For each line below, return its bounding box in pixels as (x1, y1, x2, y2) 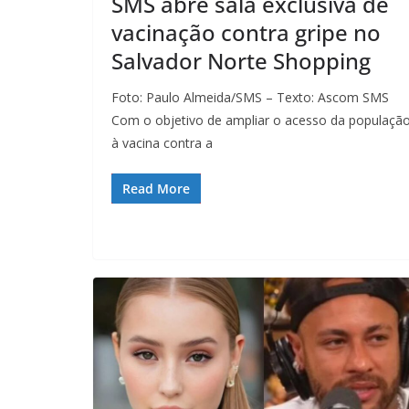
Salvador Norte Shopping (111, 46, 371, 77)
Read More (122, 180, 190, 198)
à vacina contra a (111, 134, 213, 152)
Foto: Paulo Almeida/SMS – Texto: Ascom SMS (111, 89, 389, 107)
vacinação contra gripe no (111, 17, 381, 48)
